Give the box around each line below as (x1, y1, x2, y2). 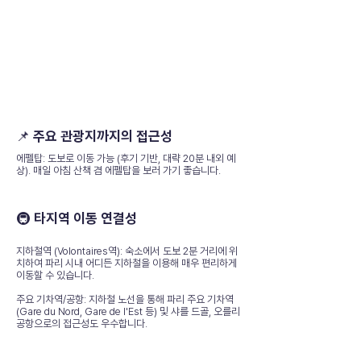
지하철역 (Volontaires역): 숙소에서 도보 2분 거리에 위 (16, 245, 238, 257)
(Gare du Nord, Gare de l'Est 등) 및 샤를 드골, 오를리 (16, 305, 240, 317)
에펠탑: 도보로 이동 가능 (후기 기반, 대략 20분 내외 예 (16, 152, 235, 164)
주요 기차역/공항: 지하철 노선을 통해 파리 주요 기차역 (16, 293, 234, 305)
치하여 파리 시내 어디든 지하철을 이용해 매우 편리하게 (16, 257, 237, 269)
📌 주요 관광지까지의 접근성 (16, 128, 172, 144)
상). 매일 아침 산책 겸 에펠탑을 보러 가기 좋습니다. (16, 164, 221, 176)
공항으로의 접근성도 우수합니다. (16, 317, 147, 330)
